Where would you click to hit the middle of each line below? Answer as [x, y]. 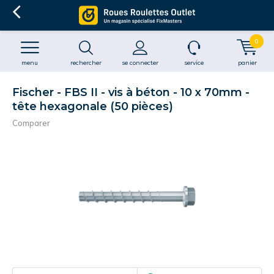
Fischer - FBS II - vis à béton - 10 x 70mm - [131, 92]
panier [247, 63]
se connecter [140, 63]
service [194, 63]
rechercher [86, 63]
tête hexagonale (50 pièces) [93, 106]
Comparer [31, 123]
